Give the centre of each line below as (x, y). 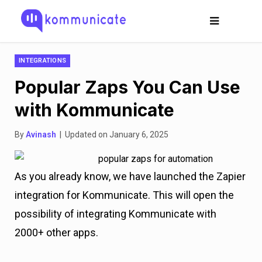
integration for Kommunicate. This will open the (124, 195)
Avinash (41, 135)
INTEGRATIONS (43, 61)
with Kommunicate (94, 110)
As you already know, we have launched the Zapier (130, 176)
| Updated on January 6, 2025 (112, 135)
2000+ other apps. (56, 232)
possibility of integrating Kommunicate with (116, 214)
